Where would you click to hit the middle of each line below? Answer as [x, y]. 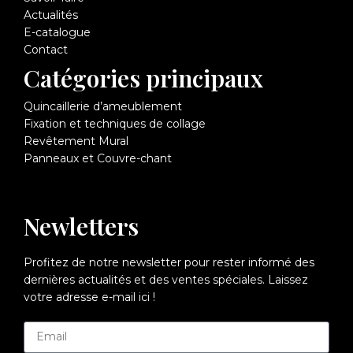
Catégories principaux [143, 78]
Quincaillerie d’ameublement [103, 106]
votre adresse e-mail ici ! [89, 297]
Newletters [81, 226]
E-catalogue [57, 32]
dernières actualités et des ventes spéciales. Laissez [166, 279]
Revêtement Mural [76, 141]
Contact [46, 49]
